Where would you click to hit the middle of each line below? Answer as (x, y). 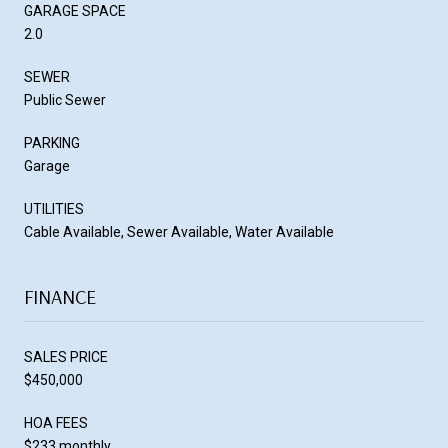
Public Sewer (65, 99)
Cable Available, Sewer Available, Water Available (179, 231)
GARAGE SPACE (75, 10)
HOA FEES (56, 422)
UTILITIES (54, 208)
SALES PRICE (66, 356)
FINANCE (60, 296)
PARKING (52, 142)
